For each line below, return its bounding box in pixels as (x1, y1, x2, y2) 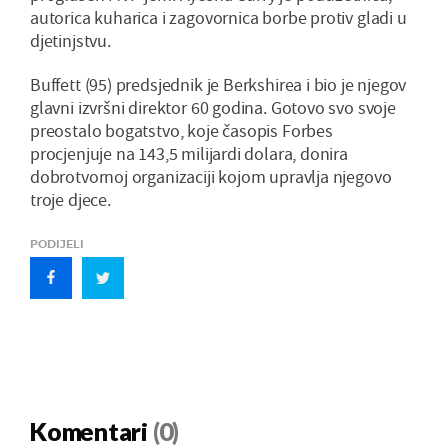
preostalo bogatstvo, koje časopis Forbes (30, 119, 333, 143)
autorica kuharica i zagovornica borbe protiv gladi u (30, 6, 407, 30)
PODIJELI (30, 237, 84, 252)
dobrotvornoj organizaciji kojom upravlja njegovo (30, 165, 392, 189)
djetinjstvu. (30, 29, 111, 53)
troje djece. (30, 188, 111, 212)
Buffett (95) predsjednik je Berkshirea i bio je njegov (30, 73, 407, 97)
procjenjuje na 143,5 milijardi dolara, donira (30, 142, 348, 166)
